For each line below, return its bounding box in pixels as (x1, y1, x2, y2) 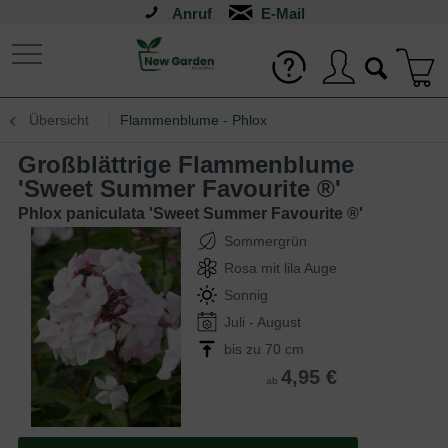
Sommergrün (224, 233, 307, 249)
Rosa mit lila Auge (224, 260, 337, 276)
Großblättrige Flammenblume (18, 151, 37, 178)
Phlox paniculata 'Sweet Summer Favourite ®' (18, 205, 363, 222)
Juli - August (224, 314, 301, 330)
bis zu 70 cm (224, 341, 304, 357)
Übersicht (29, 112, 89, 128)
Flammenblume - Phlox (120, 112, 267, 128)
